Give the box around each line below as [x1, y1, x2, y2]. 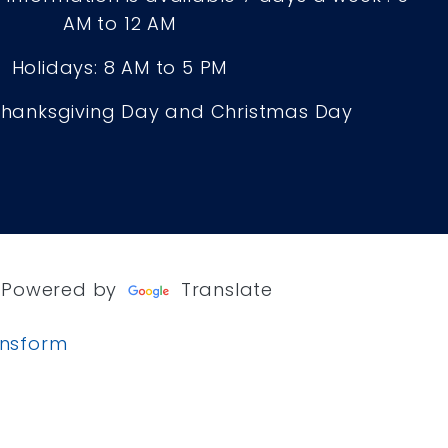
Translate [175, 276, 274, 302]
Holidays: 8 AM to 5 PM [11, 55, 228, 81]
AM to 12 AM [63, 11, 176, 37]
